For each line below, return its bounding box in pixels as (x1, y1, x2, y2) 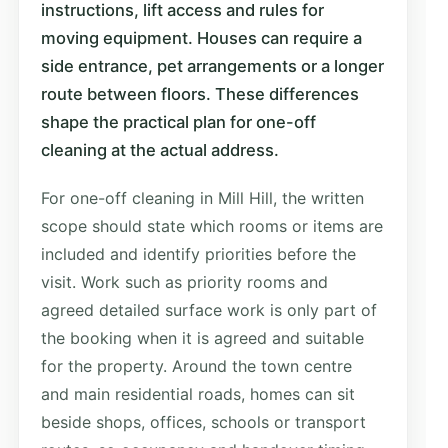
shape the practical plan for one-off (41, 111, 316, 132)
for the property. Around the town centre (41, 355, 352, 376)
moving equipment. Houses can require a (41, 27, 362, 48)
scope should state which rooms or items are (41, 215, 383, 236)
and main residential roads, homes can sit (41, 383, 355, 404)
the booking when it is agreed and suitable (41, 327, 364, 348)
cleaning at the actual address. (41, 139, 279, 160)
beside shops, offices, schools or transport (41, 411, 366, 432)
